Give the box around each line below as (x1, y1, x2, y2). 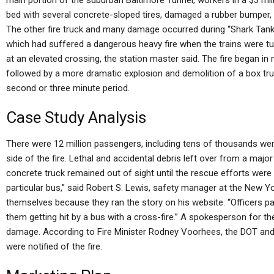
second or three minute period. (6, 83, 130, 94)
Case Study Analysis (6, 108, 146, 127)
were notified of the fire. (6, 241, 102, 252)
